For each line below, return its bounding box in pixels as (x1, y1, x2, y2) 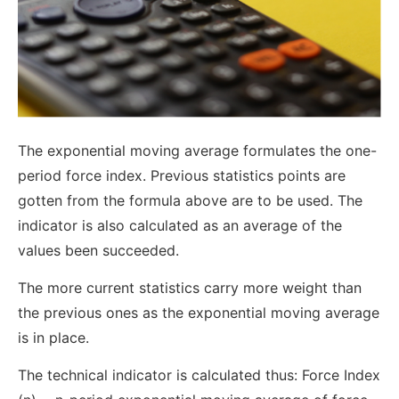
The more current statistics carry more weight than (18, 279, 362, 297)
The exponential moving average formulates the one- (18, 141, 377, 159)
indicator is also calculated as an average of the (18, 216, 342, 234)
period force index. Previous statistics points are (18, 166, 346, 184)
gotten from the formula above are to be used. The (18, 191, 362, 209)
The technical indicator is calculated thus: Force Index (18, 366, 380, 385)
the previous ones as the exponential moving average (18, 304, 379, 322)
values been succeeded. (18, 240, 179, 259)
